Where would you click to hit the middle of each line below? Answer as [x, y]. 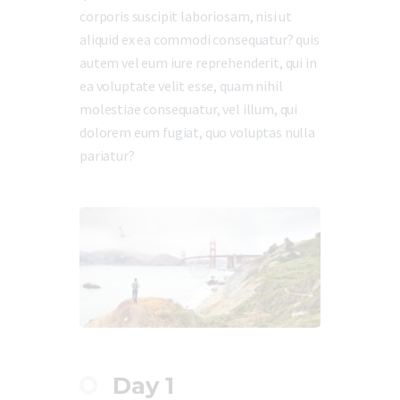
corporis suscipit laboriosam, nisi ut [186, 17]
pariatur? [107, 156]
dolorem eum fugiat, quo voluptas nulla [197, 133]
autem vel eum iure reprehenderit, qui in [198, 63]
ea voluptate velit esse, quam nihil [181, 86]
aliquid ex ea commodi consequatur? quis [200, 40]
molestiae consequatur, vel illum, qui [189, 109]
